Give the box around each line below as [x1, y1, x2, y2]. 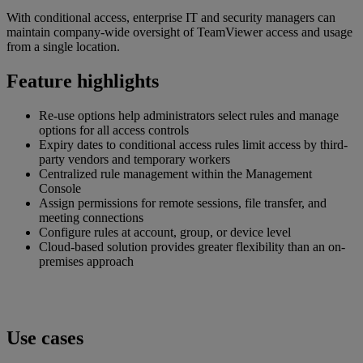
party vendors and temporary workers [39, 152, 230, 166]
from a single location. [6, 39, 120, 53]
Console [39, 181, 81, 195]
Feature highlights [6, 70, 159, 92]
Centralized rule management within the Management [39, 166, 312, 181]
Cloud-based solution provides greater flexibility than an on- [39, 239, 345, 254]
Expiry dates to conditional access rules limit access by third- [39, 137, 348, 152]
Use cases [6, 327, 83, 348]
